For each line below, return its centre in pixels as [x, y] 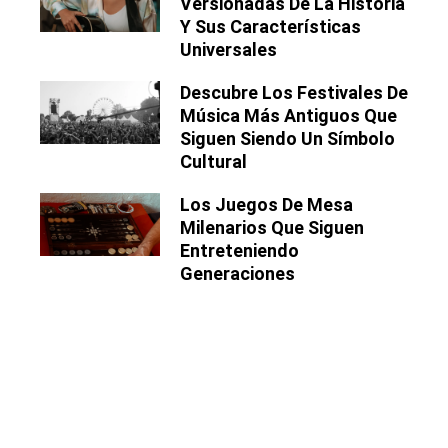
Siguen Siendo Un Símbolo [287, 139]
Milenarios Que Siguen [272, 228]
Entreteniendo [239, 251]
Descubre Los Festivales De [294, 93]
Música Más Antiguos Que [288, 116]
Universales [228, 50]
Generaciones [237, 274]
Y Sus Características [270, 27]
